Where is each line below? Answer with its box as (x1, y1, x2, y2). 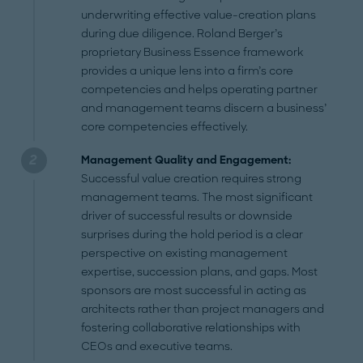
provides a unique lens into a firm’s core (81, 64, 294, 79)
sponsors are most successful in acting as (81, 284, 307, 298)
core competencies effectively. (81, 120, 249, 135)
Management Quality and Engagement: (81, 153, 292, 168)
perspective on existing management (81, 246, 288, 261)
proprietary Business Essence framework (81, 45, 304, 60)
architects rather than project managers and (81, 302, 325, 317)
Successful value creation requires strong (81, 172, 302, 186)
